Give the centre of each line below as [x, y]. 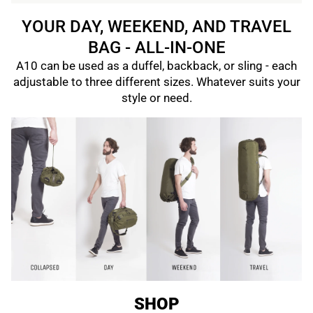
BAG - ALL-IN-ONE [156, 48]
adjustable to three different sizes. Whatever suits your [156, 82]
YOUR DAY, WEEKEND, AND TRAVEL [156, 27]
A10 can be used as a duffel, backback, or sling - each [156, 66]
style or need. [156, 98]
